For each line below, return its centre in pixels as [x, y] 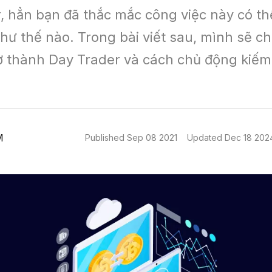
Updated [206, 138]
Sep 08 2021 [152, 138]
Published [106, 138]
